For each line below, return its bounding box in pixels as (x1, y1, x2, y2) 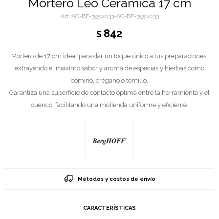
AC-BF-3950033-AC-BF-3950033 (71, 13, 159, 20)
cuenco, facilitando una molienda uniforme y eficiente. (31, 101, 188, 109)
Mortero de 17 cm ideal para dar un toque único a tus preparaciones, (11, 52, 208, 60)
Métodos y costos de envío (77, 175, 155, 182)
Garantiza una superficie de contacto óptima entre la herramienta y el (9, 89, 210, 96)
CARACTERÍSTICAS (83, 204, 136, 211)
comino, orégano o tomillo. (71, 77, 148, 84)
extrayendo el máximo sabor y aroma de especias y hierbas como (15, 65, 204, 72)
